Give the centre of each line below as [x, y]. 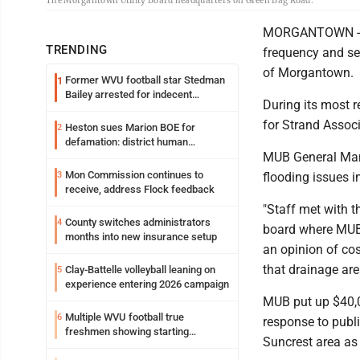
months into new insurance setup [141, 237]
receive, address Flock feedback [140, 190]
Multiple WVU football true [125, 317]
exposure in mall [103, 109]
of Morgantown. [310, 73]
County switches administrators [138, 223]
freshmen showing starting [127, 332]
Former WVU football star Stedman [145, 80]
